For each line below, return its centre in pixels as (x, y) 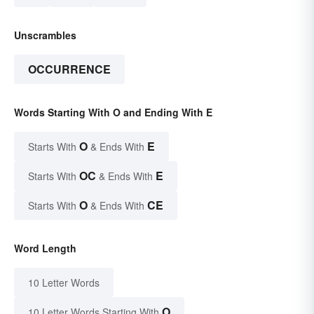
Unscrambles (45, 35)
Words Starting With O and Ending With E (113, 112)
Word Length (45, 248)
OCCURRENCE (69, 69)
